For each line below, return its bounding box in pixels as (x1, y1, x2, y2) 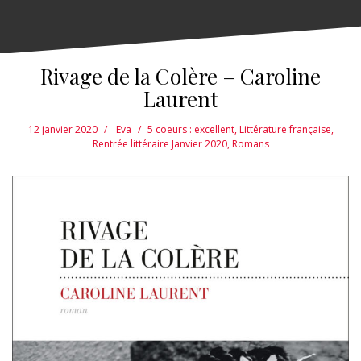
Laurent (143, 85, 218, 114)
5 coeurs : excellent (147, 122, 234, 137)
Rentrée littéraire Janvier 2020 (92, 137, 227, 151)
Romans (231, 137, 269, 151)
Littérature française (239, 122, 331, 137)
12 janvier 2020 (27, 122, 98, 137)
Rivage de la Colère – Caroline (40, 62, 321, 91)
